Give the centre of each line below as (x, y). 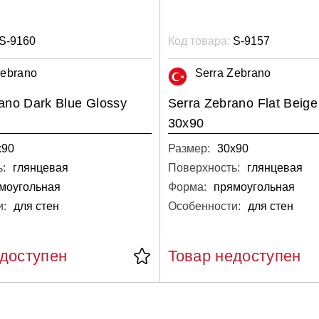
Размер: (189, 148)
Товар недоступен (234, 256)
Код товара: (199, 41)
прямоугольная (254, 187)
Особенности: (204, 206)
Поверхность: (204, 167)
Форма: (187, 187)
